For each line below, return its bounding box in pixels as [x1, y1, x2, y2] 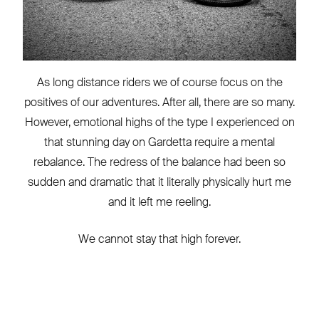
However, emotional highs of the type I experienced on [24, 115, 295, 130]
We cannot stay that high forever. [78, 231, 241, 247]
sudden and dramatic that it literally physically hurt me [28, 174, 291, 190]
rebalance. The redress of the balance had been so [33, 155, 286, 170]
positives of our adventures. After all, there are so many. [24, 95, 295, 110]
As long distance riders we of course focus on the [36, 75, 283, 90]
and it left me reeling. [108, 194, 211, 210]
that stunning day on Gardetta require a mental [44, 135, 275, 150]
